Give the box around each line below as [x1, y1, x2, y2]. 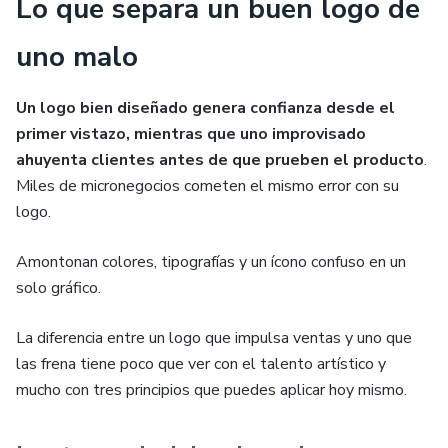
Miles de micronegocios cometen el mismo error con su [16, 175, 399, 198]
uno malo [16, 38, 138, 77]
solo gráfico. [16, 277, 101, 300]
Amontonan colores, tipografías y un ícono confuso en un [16, 251, 406, 274]
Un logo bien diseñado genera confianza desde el [16, 97, 395, 120]
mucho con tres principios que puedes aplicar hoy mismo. [16, 379, 407, 402]
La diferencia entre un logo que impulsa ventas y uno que [16, 327, 412, 350]
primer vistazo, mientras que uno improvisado [16, 123, 366, 146]
